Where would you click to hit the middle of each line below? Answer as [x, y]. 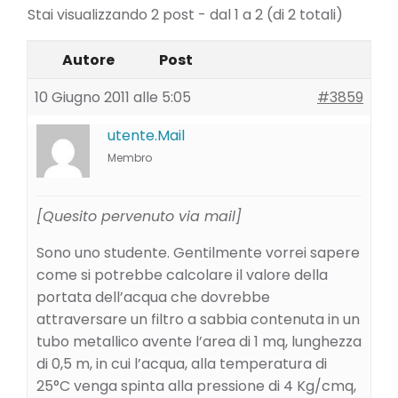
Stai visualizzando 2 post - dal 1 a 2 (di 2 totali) [185, 15]
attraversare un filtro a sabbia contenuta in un [198, 319]
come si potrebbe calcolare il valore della [182, 275]
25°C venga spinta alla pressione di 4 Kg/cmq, [196, 386]
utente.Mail [146, 135]
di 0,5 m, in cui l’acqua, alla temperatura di [182, 364]
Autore [88, 60]
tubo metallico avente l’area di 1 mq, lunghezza [199, 342]
